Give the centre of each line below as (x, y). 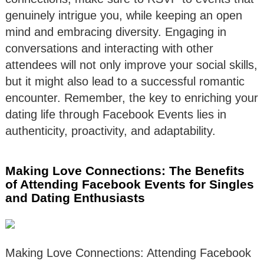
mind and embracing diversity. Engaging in (116, 32)
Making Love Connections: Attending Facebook (128, 253)
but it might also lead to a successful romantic (125, 81)
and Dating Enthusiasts (75, 197)
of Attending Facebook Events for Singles (130, 184)
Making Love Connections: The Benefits (125, 170)
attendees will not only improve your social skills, (131, 65)
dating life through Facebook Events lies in (116, 114)
